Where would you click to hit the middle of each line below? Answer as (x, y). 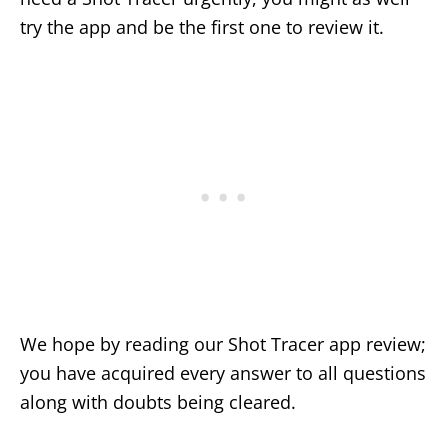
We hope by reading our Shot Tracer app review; (223, 344)
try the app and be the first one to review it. (202, 27)
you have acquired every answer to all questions (223, 373)
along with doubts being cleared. (158, 402)
